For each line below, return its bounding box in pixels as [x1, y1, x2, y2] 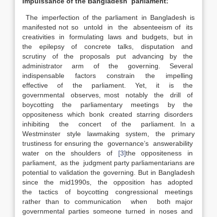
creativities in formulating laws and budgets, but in [22, 33, 195, 41]
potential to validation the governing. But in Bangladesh [22, 169, 195, 176]
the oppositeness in [125, 149, 195, 157]
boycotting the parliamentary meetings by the [22, 101, 195, 108]
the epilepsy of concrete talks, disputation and [22, 43, 195, 50]
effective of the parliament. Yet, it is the [22, 81, 195, 89]
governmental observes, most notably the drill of [22, 91, 195, 99]
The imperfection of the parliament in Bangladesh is [26, 14, 195, 21]
